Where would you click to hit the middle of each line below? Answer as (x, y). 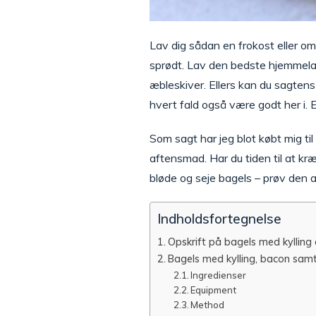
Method (209, 304)
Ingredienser (221, 275)
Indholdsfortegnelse (219, 219)
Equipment (214, 290)
